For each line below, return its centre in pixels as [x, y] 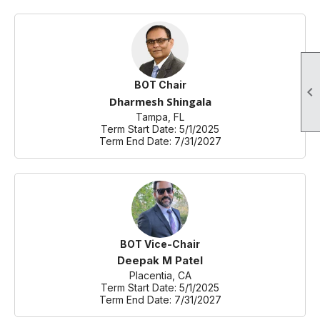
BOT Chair [160, 85]
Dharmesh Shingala [160, 101]
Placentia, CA [160, 275]
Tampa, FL [160, 117]
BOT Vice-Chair [160, 244]
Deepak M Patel [160, 260]
